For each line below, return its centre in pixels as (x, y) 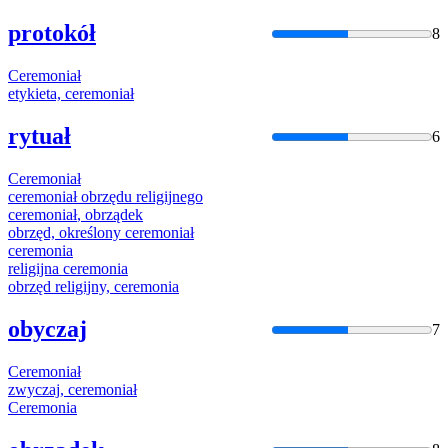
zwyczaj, (38, 389)
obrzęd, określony (66, 233)
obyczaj (47, 329)
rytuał (39, 136)
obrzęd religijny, (61, 287)
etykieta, (36, 94)
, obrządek (110, 215)
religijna (35, 269)
